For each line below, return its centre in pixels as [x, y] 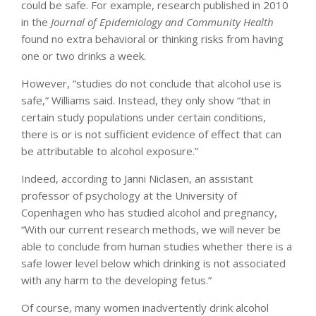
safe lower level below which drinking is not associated [153, 263]
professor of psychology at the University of [129, 196]
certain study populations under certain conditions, [144, 117]
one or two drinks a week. [84, 56]
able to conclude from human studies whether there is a [157, 247]
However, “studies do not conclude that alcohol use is [151, 84]
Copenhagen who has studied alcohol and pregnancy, [149, 213]
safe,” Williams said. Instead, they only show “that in [146, 101]
